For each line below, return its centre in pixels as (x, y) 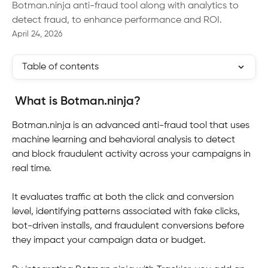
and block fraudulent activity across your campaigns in (133, 154)
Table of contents (60, 67)
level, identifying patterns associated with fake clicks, (127, 212)
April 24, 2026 (37, 34)
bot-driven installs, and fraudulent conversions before (129, 226)
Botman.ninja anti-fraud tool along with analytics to (125, 6)
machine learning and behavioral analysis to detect (125, 140)
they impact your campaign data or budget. (109, 241)
